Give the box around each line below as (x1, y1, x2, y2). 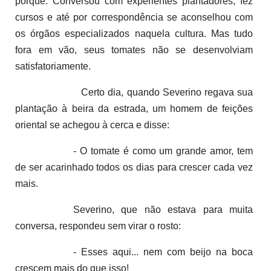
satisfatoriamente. (15, 60, 91, 71)
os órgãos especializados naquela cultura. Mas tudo (15, 28, 253, 39)
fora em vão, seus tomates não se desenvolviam (15, 44, 253, 55)
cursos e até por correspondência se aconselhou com (15, 11, 253, 22)
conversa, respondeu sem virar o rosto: (15, 220, 181, 231)
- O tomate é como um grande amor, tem (73, 145, 253, 156)
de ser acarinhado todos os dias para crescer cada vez (15, 162, 253, 172)
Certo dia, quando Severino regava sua (44, 87, 253, 97)
